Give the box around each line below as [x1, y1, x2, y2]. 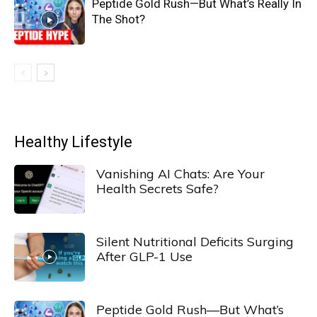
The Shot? [92, 12, 145, 26]
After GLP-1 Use [96, 248, 192, 265]
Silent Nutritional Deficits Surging [96, 234, 294, 250]
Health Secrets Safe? [96, 180, 219, 197]
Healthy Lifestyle [14, 133, 132, 151]
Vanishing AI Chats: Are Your [96, 166, 265, 182]
